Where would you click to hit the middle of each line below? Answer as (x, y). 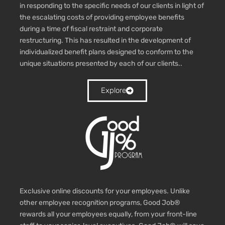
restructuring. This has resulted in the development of (105, 41)
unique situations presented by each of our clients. (100, 64)
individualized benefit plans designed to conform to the (106, 52)
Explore (114, 91)
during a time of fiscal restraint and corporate (91, 29)
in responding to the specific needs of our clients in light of (112, 6)
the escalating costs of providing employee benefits (102, 18)
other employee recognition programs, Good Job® (100, 203)
